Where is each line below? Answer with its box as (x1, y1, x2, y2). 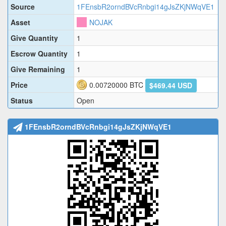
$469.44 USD (149, 80, 193, 90)
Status (11, 95, 33, 106)
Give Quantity (11, 33, 58, 43)
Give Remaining (11, 64, 65, 75)
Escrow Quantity (11, 48, 68, 59)
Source (11, 2, 35, 12)
